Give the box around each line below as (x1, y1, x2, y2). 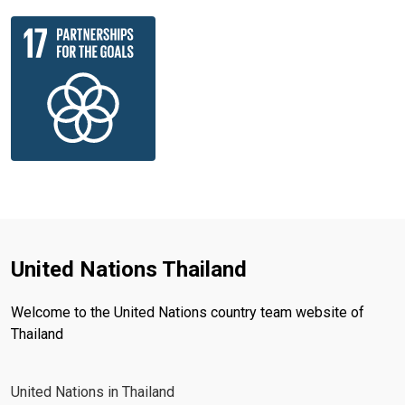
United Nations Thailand (11, 256, 247, 282)
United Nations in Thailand (11, 382, 174, 400)
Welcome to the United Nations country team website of (11, 303, 364, 321)
